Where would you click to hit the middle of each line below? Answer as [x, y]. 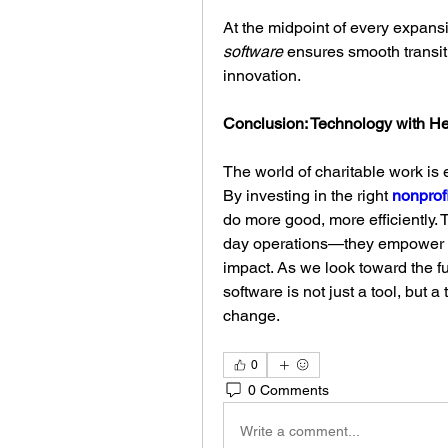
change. [251, 315]
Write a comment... [300, 430]
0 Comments [288, 389]
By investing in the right [307, 195]
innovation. [262, 75]
